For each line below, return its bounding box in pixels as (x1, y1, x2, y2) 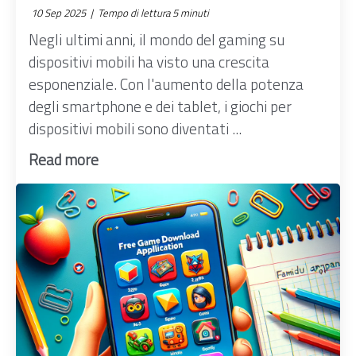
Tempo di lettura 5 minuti (95, 5, 210, 21)
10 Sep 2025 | (29, 5, 96, 21)
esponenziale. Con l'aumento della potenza (29, 72, 304, 96)
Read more (29, 148, 99, 172)
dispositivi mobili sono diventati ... (29, 117, 242, 141)
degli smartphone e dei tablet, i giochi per (29, 95, 292, 118)
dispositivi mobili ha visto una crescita (29, 50, 270, 74)
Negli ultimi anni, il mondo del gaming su (29, 28, 285, 52)
